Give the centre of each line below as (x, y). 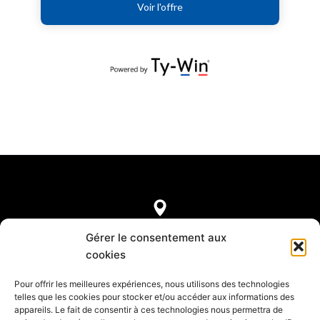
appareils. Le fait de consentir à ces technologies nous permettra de (149, 310)
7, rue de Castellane (160, 237)
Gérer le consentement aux (156, 237)
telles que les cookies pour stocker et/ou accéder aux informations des (154, 297)
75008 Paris (160, 254)
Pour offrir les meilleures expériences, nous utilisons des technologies (152, 284)
